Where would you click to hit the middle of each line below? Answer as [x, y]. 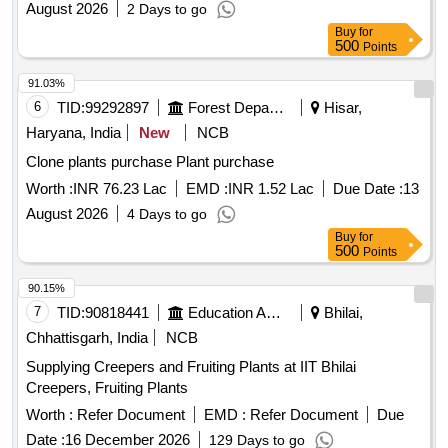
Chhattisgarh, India [87, 338]
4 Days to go [167, 214]
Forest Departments [276, 108]
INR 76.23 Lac [120, 189]
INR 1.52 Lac [271, 189]
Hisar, [341, 108]
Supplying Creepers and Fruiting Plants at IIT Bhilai [191, 367]
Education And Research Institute [273, 313]
